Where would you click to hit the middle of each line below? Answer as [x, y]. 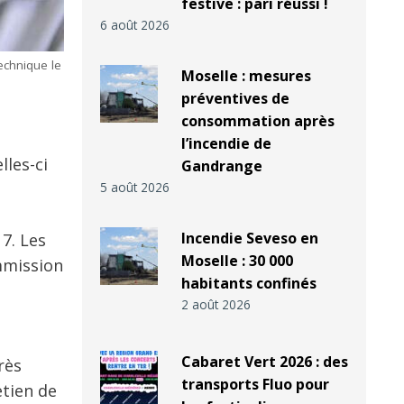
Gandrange [221, 166]
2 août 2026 [216, 305]
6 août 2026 [135, 25]
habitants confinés [248, 284]
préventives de [235, 99]
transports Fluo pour [255, 385]
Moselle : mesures [246, 76]
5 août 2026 [135, 188]
